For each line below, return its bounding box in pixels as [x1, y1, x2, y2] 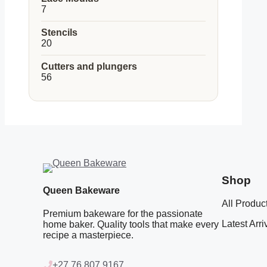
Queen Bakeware [43, 185, 120, 195]
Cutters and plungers [41, 61, 137, 72]
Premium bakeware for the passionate [43, 209, 203, 219]
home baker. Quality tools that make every [43, 219, 219, 230]
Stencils [41, 27, 77, 38]
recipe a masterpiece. [43, 230, 133, 241]
